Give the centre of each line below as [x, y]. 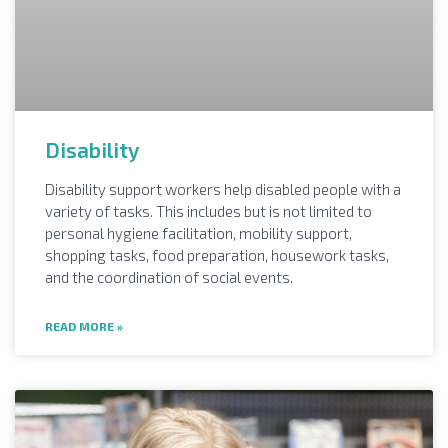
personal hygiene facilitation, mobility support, [198, 232]
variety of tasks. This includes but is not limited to [208, 210]
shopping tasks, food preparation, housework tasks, [217, 254]
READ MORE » [84, 325]
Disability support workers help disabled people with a [223, 188]
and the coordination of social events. [169, 276]
